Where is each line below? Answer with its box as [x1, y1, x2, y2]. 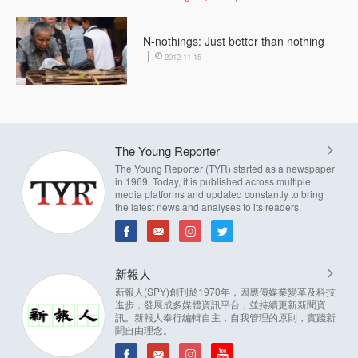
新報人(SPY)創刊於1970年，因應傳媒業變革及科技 [115, 284, 336, 298]
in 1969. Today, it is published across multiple [115, 173, 311, 188]
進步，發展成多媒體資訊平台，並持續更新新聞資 [115, 296, 326, 311]
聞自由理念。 [115, 322, 173, 336]
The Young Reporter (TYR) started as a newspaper [115, 161, 335, 175]
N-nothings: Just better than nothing [143, 32, 325, 49]
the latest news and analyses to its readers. [115, 199, 301, 213]
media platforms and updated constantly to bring [115, 186, 324, 201]
